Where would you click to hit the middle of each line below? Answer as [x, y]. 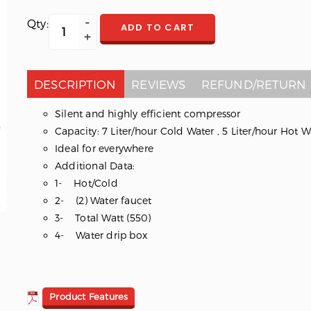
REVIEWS [159, 84]
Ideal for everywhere [104, 148]
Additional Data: [95, 165]
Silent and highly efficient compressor [148, 113]
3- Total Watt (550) [103, 217]
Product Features [89, 297]
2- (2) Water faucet [103, 200]
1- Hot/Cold [86, 183]
